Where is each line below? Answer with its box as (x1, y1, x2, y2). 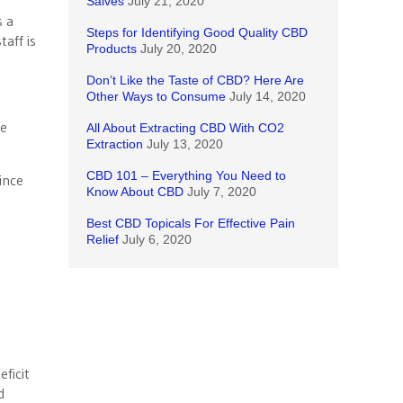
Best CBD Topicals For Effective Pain (86, 216, 295, 230)
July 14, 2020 (229, 89, 306, 103)
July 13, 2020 (147, 137, 223, 151)
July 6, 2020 (122, 232, 192, 246)
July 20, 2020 (140, 41, 217, 56)
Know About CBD (86, 184, 184, 199)
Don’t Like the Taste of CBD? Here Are (86, 73, 304, 87)
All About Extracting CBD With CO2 (86, 121, 284, 135)
